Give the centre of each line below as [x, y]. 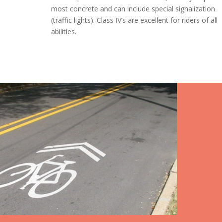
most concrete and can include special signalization [133, 9]
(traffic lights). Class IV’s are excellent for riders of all [135, 20]
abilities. [64, 32]
